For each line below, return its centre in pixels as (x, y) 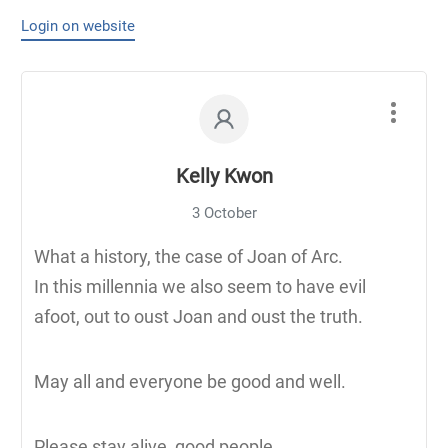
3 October (224, 212)
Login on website (78, 25)
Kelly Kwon (224, 175)
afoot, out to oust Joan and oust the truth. (198, 316)
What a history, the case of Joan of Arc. (188, 256)
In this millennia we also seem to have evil (200, 286)
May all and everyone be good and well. (190, 381)
